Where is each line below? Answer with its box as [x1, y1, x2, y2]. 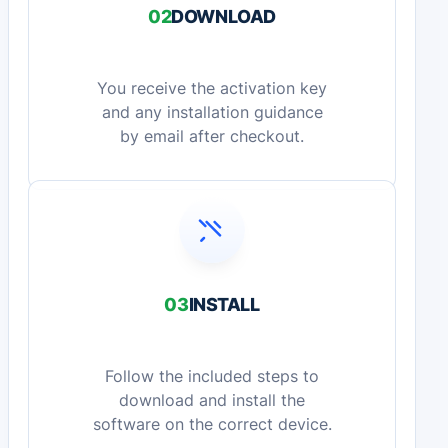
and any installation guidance [101, 103, 323, 123]
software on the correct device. [92, 415, 332, 435]
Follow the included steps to [105, 367, 319, 387]
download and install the [119, 391, 305, 411]
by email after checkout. [120, 127, 304, 147]
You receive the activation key [97, 79, 327, 99]
